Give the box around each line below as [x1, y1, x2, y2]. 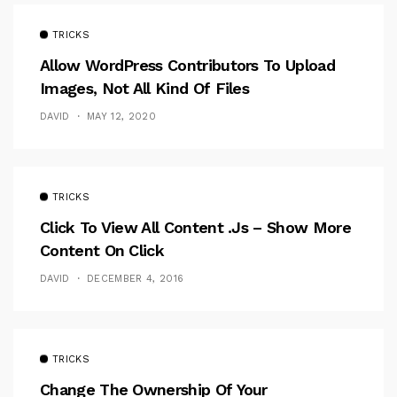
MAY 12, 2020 [87, 111, 156, 123]
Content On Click [40, 241, 164, 261]
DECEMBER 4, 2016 [87, 273, 184, 285]
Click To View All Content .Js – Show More [40, 218, 351, 237]
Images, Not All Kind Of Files [40, 79, 250, 98]
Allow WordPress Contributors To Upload [40, 56, 335, 75]
